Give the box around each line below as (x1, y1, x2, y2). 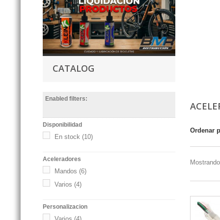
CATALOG (53, 62, 94, 74)
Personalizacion (43, 203, 87, 210)
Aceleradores (43, 155, 81, 163)
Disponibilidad (43, 121, 82, 128)
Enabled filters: (45, 95, 87, 102)
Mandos (55, 167, 77, 175)
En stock (55, 133, 80, 140)
